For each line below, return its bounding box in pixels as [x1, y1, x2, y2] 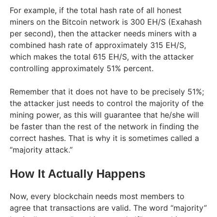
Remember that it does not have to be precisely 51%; [10, 86, 204, 96]
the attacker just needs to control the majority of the [10, 98, 203, 108]
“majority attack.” [10, 144, 73, 155]
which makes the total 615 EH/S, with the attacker [10, 51, 194, 62]
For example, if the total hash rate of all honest [10, 5, 182, 15]
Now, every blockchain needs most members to [10, 191, 185, 201]
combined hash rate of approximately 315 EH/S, [10, 40, 186, 50]
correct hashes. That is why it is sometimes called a [10, 133, 199, 143]
